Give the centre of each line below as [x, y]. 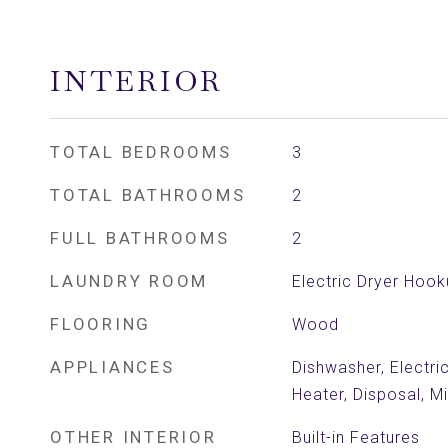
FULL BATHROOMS [140, 238]
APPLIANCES [112, 367]
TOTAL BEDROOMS [141, 152]
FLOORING [100, 324]
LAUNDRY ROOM [129, 281]
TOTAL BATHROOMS [148, 195]
